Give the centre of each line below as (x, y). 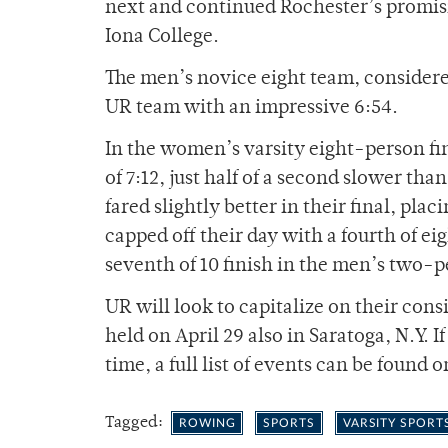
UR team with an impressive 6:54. (253, 109)
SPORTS (289, 423)
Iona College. (164, 38)
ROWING (207, 423)
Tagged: (136, 423)
